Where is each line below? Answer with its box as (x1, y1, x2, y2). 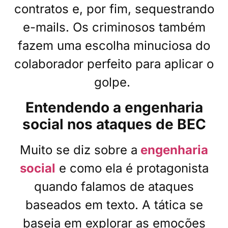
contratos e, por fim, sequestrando (14, 2, 214, 17)
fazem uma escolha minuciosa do (18, 38, 210, 53)
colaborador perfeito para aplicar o (14, 56, 214, 72)
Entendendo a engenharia (25, 98, 203, 116)
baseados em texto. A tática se (25, 197, 203, 212)
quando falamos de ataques (34, 179, 194, 194)
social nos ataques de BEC (22, 115, 206, 133)
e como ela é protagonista (55, 160, 209, 176)
